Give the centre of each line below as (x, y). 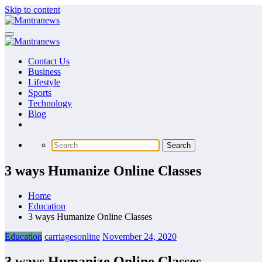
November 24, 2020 (139, 236)
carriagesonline (72, 236)
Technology (50, 103)
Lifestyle (44, 82)
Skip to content (32, 10)
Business (44, 72)
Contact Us (49, 61)
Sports (40, 93)
